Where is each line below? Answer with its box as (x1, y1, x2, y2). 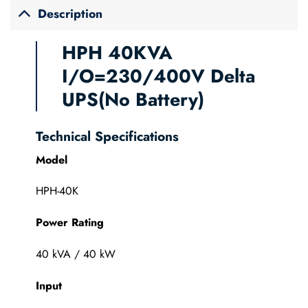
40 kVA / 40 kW (35, 246, 115, 263)
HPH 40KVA (61, 39, 173, 67)
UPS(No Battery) (61, 86, 204, 113)
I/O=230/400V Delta (61, 63, 255, 90)
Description (38, 4, 103, 23)
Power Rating (35, 214, 104, 231)
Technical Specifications (35, 126, 179, 146)
